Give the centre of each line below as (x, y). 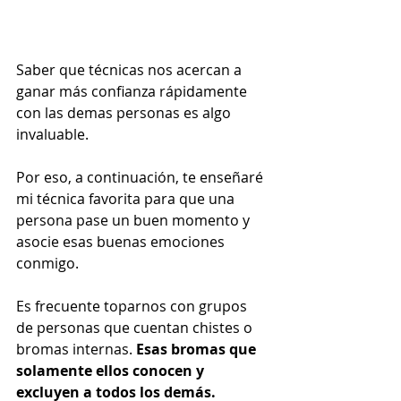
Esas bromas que (198, 350)
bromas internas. (76, 350)
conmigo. (49, 264)
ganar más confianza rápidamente (133, 92)
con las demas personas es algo (125, 113)
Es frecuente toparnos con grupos (133, 307)
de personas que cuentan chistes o (136, 328)
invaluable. (54, 135)
